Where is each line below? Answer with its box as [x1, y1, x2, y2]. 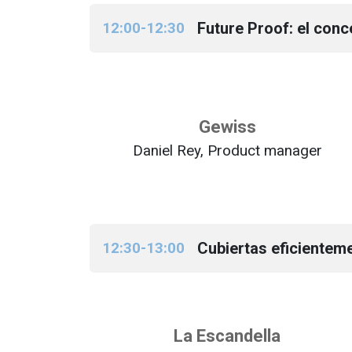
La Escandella [174, 326, 280, 346]
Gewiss [198, 117, 256, 137]
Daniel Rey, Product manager [132, 141, 322, 159]
